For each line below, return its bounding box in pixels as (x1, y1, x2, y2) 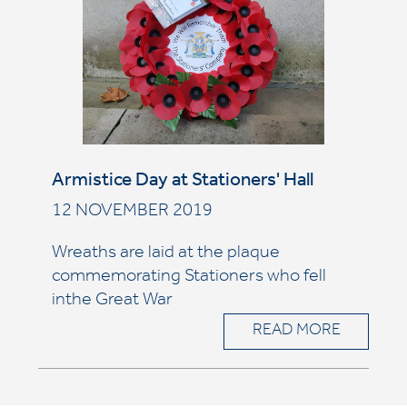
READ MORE (252, 323, 341, 340)
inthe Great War (51, 293, 173, 311)
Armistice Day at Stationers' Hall (51, 173, 313, 192)
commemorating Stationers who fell (51, 269, 326, 287)
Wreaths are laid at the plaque (51, 245, 280, 263)
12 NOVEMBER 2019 (51, 203, 213, 222)
